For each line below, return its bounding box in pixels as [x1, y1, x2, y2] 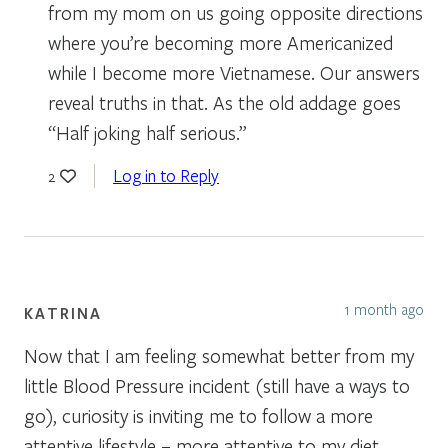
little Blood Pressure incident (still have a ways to [24, 372, 410, 398]
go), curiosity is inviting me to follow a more [24, 402, 373, 428]
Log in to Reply [113, 163, 219, 187]
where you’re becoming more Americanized [48, 29, 393, 55]
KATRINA [24, 302, 102, 323]
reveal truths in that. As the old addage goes [48, 89, 401, 115]
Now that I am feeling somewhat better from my [24, 342, 414, 368]
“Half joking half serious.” [48, 119, 247, 145]
